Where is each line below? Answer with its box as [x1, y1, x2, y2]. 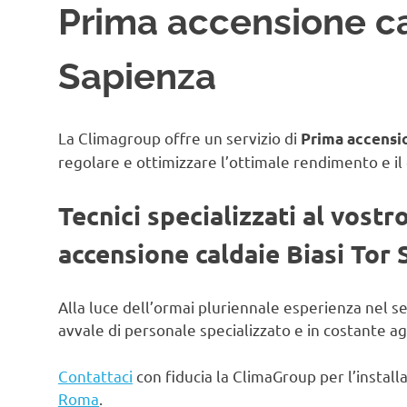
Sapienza [58, 54, 216, 97]
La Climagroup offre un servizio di [58, 128, 297, 148]
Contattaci [58, 365, 133, 385]
